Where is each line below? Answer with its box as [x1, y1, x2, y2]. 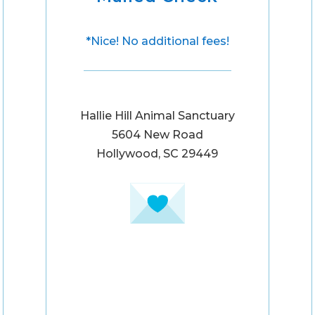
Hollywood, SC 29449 [96, 146, 219, 160]
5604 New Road [111, 127, 203, 141]
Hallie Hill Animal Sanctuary [79, 108, 235, 122]
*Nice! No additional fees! [85, 34, 229, 49]
